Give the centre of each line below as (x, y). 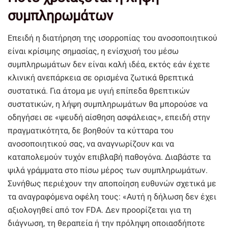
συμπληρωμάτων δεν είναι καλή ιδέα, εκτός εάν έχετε (109, 65)
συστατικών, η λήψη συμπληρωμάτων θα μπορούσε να (108, 104)
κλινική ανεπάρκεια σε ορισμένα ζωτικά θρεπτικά (101, 78)
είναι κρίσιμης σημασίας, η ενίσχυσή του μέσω (93, 51)
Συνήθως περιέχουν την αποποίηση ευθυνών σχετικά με (112, 184)
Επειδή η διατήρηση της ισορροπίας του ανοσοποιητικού (112, 38)
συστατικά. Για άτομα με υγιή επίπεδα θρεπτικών (99, 91)
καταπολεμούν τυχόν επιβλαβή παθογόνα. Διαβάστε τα (109, 157)
